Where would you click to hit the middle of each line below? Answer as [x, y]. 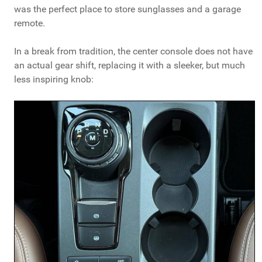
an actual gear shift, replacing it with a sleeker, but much [130, 65]
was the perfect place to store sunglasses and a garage [127, 9]
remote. [30, 23]
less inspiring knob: [54, 80]
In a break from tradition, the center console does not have [133, 51]
